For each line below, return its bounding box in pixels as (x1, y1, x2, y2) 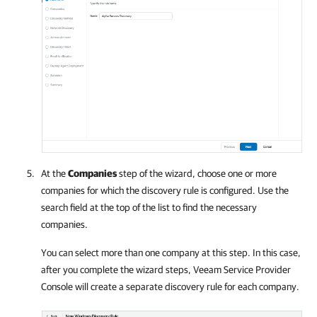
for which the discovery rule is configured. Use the (85, 184, 289, 196)
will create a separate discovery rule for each (73, 280, 259, 292)
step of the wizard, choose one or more (117, 167, 277, 179)
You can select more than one (41, 246, 162, 258)
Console (41, 280, 73, 292)
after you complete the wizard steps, (41, 263, 193, 275)
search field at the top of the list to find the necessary (41, 201, 257, 213)
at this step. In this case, (200, 246, 301, 258)
